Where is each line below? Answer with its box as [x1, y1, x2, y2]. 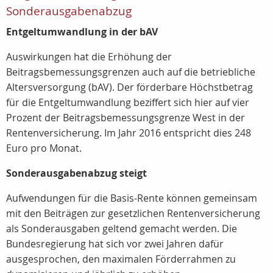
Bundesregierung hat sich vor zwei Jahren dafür [6, 237, 224, 250]
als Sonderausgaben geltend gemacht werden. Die [6, 222, 237, 235]
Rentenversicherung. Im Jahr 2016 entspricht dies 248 [6, 126, 251, 140]
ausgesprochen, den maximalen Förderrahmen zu [6, 252, 236, 266]
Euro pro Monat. [6, 141, 82, 155]
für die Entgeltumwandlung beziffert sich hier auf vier [6, 96, 249, 109]
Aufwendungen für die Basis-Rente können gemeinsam [6, 191, 257, 205]
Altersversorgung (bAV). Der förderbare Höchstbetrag [6, 80, 253, 94]
